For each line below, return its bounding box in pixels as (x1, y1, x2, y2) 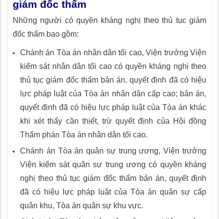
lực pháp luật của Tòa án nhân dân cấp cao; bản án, (20, 89, 206, 98)
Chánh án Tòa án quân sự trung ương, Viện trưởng (20, 147, 206, 155)
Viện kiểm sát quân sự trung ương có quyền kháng (20, 160, 206, 169)
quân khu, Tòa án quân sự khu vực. (20, 201, 143, 210)
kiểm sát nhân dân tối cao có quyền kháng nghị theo (20, 62, 206, 70)
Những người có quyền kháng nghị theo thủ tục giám (13, 16, 206, 24)
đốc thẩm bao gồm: (13, 30, 79, 38)
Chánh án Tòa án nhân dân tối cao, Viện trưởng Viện (20, 48, 206, 57)
